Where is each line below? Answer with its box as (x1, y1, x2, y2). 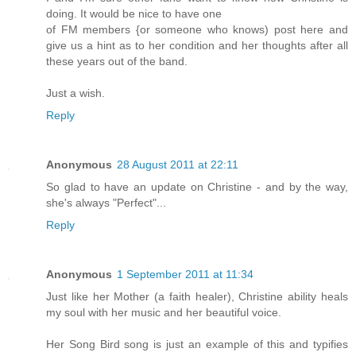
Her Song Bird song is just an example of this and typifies (46, 337, 348, 350)
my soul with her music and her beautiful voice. (46, 305, 281, 319)
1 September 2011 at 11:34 (117, 267, 253, 281)
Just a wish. (46, 86, 105, 99)
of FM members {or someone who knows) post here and (46, 22, 348, 36)
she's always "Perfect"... (46, 195, 166, 209)
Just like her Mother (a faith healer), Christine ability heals (46, 289, 348, 303)
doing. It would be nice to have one (46, 6, 222, 20)
